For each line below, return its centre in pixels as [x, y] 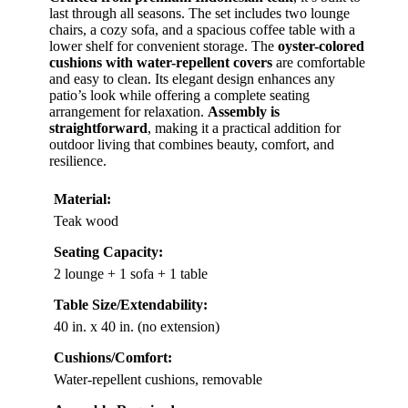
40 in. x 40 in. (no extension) [137, 327]
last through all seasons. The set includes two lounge [199, 14]
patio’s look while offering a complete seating [179, 96]
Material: [82, 199]
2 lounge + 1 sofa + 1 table [131, 274]
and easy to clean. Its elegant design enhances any [192, 79]
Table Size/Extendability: [131, 305]
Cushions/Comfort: [113, 358]
